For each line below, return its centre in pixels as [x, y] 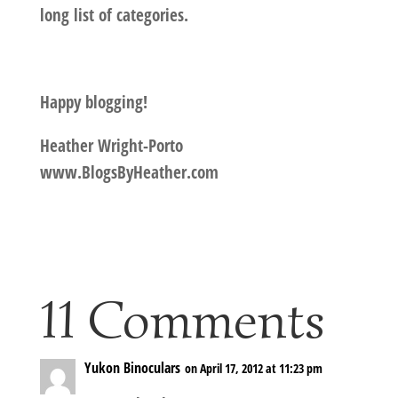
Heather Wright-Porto [111, 146]
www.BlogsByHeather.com [131, 173]
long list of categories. [114, 16]
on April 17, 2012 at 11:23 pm [253, 369]
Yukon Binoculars [132, 368]
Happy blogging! [93, 103]
